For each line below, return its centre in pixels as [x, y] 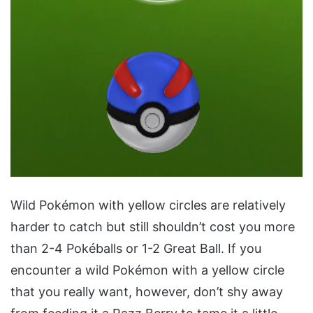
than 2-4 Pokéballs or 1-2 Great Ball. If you [136, 249]
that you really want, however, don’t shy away [147, 292]
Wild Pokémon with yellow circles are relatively [148, 205]
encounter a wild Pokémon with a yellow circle [147, 270]
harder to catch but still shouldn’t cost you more [153, 227]
